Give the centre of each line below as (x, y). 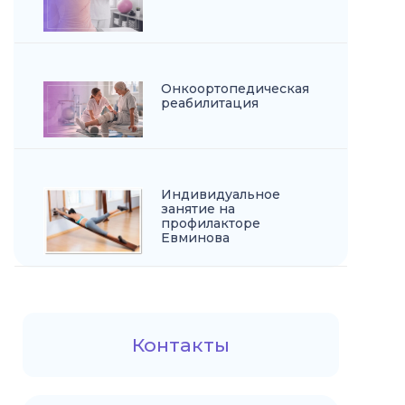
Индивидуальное (221, 195)
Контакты (181, 345)
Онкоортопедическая (235, 89)
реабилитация (210, 104)
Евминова (195, 238)
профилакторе (211, 224)
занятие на (198, 209)
